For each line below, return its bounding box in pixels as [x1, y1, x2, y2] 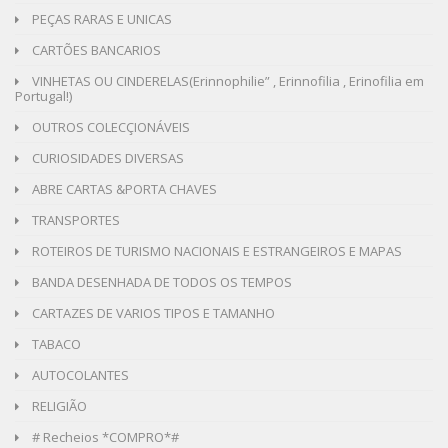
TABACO [29, 335, 81, 353]
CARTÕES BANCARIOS [29, 41, 161, 59]
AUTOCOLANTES [29, 366, 129, 384]
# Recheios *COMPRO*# [29, 428, 179, 446]
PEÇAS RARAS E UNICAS [29, 10, 172, 28]
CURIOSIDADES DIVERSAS [29, 149, 184, 167]
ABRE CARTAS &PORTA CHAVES [29, 180, 217, 198]
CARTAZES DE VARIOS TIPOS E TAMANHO [29, 304, 275, 322]
